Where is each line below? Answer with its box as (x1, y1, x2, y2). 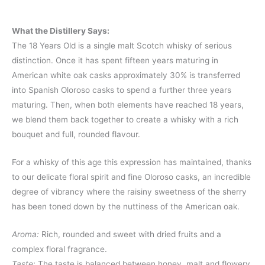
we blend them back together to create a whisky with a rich (12, 115, 238, 125)
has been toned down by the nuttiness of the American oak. (12, 202, 240, 212)
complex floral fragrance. (12, 244, 107, 254)
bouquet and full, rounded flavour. (12, 130, 140, 140)
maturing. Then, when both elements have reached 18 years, (12, 100, 244, 110)
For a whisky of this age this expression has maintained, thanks (12, 157, 251, 167)
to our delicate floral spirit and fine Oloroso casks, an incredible (12, 172, 251, 182)
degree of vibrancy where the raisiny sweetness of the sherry (12, 187, 247, 197)
